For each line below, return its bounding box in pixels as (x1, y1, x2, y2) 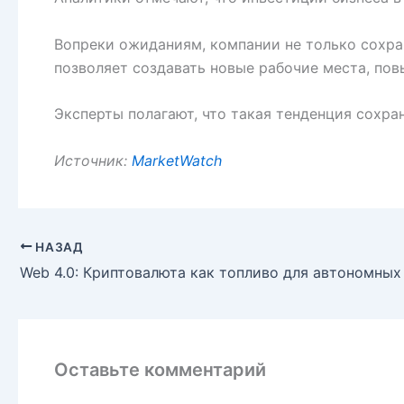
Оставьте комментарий (54, 359, 266, 381)
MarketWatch (132, 151, 222, 170)
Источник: (54, 151, 132, 170)
